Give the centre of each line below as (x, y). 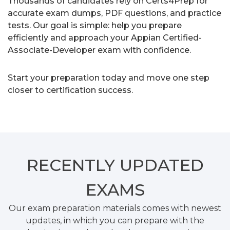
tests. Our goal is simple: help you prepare (95, 25)
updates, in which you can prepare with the (115, 220)
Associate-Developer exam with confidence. (99, 50)
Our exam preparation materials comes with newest (115, 208)
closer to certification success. (70, 90)
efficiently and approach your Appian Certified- (105, 37)
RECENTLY (73, 165)
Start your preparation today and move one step (109, 78)
